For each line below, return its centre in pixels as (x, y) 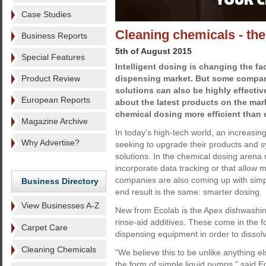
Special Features (53, 57)
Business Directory (60, 181)
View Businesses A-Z (61, 205)
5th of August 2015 (153, 51)
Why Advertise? (50, 142)
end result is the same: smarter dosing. (189, 192)
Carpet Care (45, 227)
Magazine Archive (55, 121)
